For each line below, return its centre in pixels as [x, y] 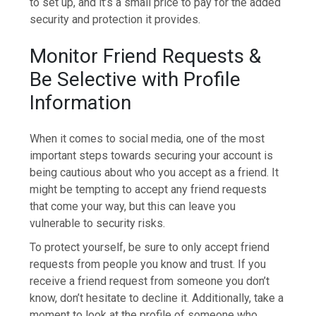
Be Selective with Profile [135, 79]
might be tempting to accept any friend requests [148, 190]
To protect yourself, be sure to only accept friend [150, 248]
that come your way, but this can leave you [133, 207]
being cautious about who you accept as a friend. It [154, 173]
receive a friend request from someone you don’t [150, 281]
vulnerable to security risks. [98, 224]
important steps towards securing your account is [152, 156]
